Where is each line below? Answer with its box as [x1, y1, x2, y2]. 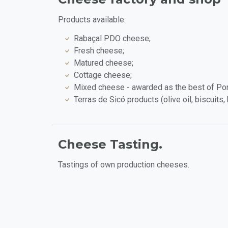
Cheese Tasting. [58, 136, 162, 152]
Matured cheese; [74, 58, 133, 68]
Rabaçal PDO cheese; [74, 33, 151, 43]
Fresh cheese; [74, 45, 124, 55]
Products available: [58, 14, 126, 24]
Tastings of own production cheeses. [58, 159, 189, 169]
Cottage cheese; [74, 70, 132, 80]
